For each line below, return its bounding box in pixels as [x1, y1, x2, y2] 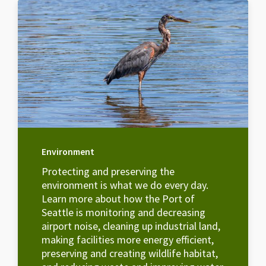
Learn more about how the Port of [42, 192, 195, 206]
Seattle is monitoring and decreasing [42, 205, 205, 220]
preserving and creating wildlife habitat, [42, 246, 218, 261]
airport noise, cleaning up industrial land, [42, 219, 220, 233]
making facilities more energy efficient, [42, 233, 214, 247]
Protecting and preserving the [42, 164, 175, 179]
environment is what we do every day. [42, 178, 208, 192]
